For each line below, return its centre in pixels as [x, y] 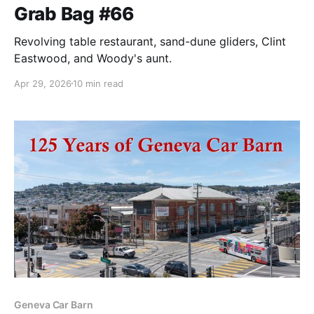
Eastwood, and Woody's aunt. [93, 58]
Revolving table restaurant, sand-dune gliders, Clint [150, 41]
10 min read [98, 83]
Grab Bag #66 [74, 13]
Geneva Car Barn [54, 305]
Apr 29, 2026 [43, 83]
